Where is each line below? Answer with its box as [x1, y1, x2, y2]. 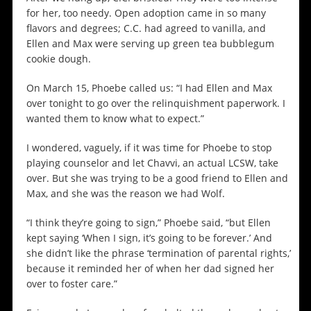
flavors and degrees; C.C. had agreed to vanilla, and [26, 22, 266, 35]
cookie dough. [26, 52, 91, 66]
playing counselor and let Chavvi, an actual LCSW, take [26, 156, 278, 170]
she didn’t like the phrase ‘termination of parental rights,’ [26, 246, 291, 260]
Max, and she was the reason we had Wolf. [26, 187, 225, 201]
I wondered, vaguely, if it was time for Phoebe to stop [26, 141, 272, 155]
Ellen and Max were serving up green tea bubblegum [26, 37, 274, 51]
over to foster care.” [26, 277, 117, 291]
